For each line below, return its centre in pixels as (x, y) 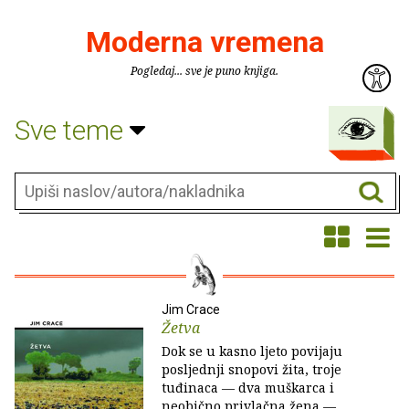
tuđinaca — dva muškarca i (248, 388)
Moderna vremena (204, 42)
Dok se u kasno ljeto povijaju (252, 351)
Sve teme (72, 130)
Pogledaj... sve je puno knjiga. (204, 71)
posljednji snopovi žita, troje (252, 369)
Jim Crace (191, 309)
